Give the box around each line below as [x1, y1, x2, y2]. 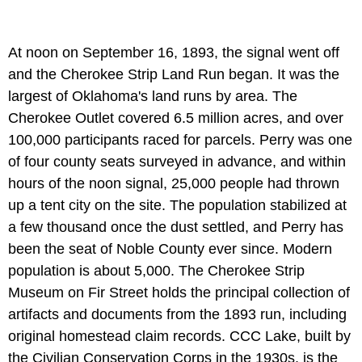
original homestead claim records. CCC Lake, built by [8, 327, 351, 344]
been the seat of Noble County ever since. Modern [8, 240, 332, 257]
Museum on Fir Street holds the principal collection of [8, 284, 350, 301]
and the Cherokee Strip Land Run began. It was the [8, 65, 339, 82]
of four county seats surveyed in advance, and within [8, 153, 346, 170]
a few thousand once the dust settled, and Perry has [8, 218, 343, 235]
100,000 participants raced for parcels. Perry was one [8, 131, 352, 148]
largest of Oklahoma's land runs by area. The [8, 87, 297, 104]
